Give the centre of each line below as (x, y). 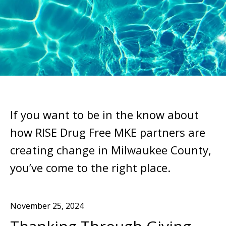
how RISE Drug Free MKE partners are (108, 132)
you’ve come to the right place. (90, 167)
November (30, 206)
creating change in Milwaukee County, (111, 150)
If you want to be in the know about (104, 114)
